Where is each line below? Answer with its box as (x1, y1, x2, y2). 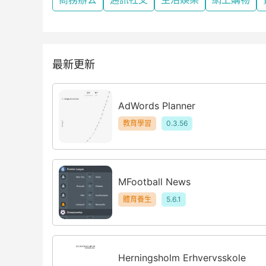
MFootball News (118, 175, 191, 188)
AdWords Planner (118, 99, 195, 112)
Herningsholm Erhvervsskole (118, 251, 246, 264)
